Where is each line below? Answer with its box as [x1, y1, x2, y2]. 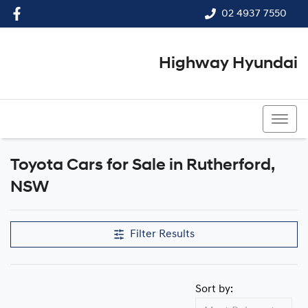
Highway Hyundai [159, 56, 298, 72]
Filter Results [130, 229, 195, 240]
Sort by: [195, 284, 233, 295]
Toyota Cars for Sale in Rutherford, [10, 157, 275, 174]
